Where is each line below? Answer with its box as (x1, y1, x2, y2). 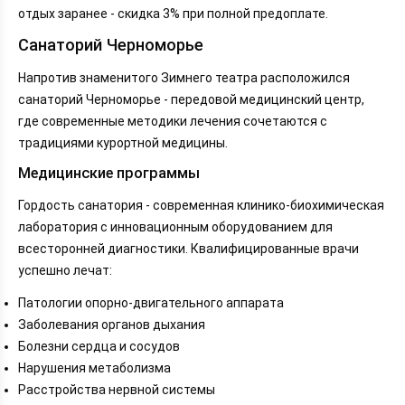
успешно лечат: (18, 263, 112, 278)
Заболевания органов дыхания (18, 317, 205, 333)
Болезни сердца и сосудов (18, 339, 180, 354)
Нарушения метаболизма (18, 361, 171, 376)
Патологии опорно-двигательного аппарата (18, 296, 284, 311)
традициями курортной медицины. (18, 135, 228, 150)
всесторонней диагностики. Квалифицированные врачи (18, 241, 359, 257)
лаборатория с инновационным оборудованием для (18, 220, 333, 235)
